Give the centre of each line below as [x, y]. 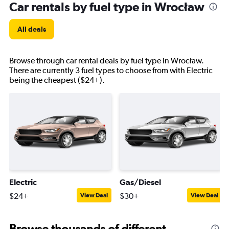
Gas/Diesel [140, 182]
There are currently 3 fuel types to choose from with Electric [111, 70]
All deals [32, 29]
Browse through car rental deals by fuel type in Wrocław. [107, 61]
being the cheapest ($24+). [57, 80]
